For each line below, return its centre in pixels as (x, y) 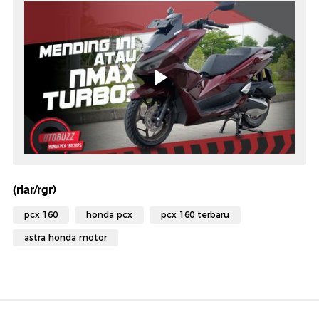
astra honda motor (66, 238)
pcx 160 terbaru (195, 215)
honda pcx (109, 215)
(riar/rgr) (35, 190)
